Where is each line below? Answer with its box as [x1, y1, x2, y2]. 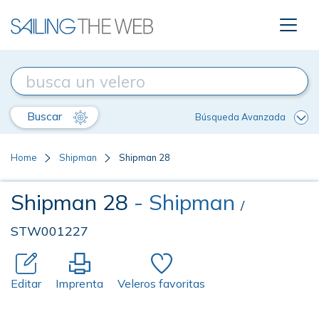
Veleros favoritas [117, 276, 205, 291]
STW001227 [11, 223, 88, 239]
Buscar [27, 109, 65, 123]
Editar [11, 276, 41, 291]
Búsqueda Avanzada [195, 110, 286, 122]
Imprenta [56, 276, 103, 291]
